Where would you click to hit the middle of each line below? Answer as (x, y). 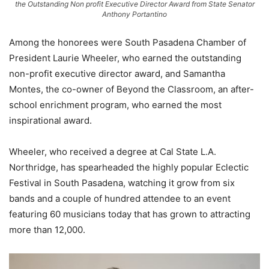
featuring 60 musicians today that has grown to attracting (130, 214)
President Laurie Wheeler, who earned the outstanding (125, 58)
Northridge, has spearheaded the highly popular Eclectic (129, 168)
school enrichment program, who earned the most (115, 105)
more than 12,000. (47, 230)
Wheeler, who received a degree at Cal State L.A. (113, 152)
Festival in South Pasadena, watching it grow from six (122, 183)
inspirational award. (50, 121)
